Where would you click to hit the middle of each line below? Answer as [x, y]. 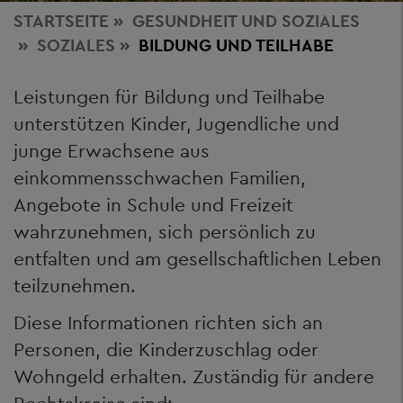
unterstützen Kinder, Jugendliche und [176, 124]
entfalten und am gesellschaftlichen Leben [197, 259]
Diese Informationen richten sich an [168, 322]
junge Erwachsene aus [112, 151]
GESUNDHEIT [187, 21]
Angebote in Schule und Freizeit [153, 205]
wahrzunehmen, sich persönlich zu [165, 232]
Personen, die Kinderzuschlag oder [166, 349]
